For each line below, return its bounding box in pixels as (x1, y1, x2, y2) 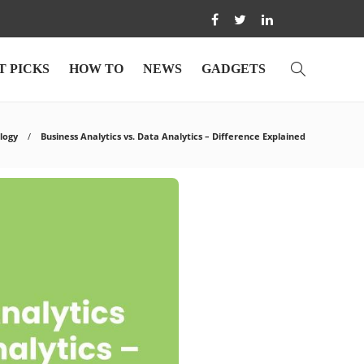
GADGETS (201, 62, 266, 76)
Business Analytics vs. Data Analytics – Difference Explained (41, 130, 305, 142)
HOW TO (69, 62, 123, 76)
